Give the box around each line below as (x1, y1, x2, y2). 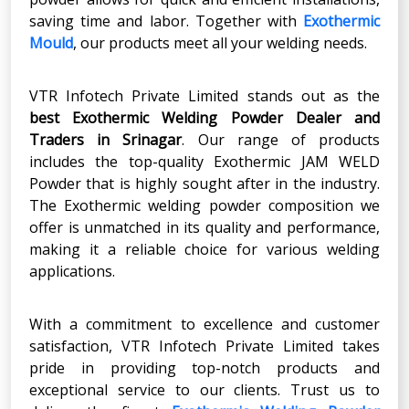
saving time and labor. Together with (29, 10, 303, 31)
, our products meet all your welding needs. (73, 32, 367, 53)
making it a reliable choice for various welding (29, 238, 380, 259)
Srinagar (122, 129, 183, 150)
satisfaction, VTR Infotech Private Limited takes (29, 335, 380, 356)
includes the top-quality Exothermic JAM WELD (29, 151, 380, 172)
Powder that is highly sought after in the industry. (29, 173, 380, 194)
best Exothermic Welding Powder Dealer (29, 107, 341, 128)
